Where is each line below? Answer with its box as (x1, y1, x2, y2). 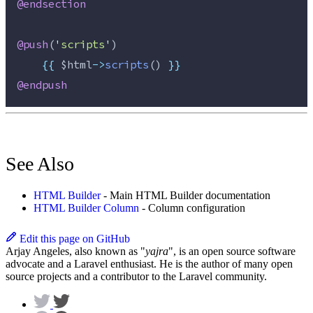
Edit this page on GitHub (20, 233, 130, 245)
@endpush (17, 77, 67, 94)
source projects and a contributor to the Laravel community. (6, 270, 267, 283)
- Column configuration (139, 202, 245, 214)
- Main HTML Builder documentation (101, 189, 270, 202)
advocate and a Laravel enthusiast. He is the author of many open (6, 258, 293, 270)
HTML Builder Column (34, 202, 139, 214)
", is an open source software (168, 245, 296, 258)
